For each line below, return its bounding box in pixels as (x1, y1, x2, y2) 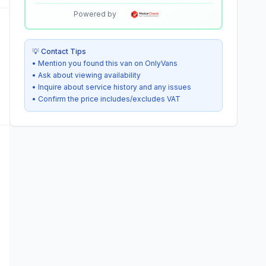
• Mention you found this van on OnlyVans (32, 59, 178, 68)
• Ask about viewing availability (32, 71, 141, 80)
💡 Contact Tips (32, 47, 86, 56)
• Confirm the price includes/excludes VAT (32, 94, 180, 103)
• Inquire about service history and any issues (32, 83, 191, 91)
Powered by (74, 9, 116, 18)
